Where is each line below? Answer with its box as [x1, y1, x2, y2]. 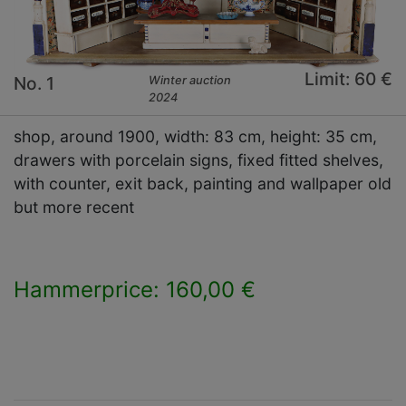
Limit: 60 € [304, 68, 392, 91]
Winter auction [149, 73, 232, 88]
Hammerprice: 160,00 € [14, 276, 256, 304]
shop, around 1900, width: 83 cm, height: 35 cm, [14, 127, 377, 147]
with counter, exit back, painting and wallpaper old [14, 174, 391, 194]
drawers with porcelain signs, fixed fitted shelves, [14, 150, 383, 170]
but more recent [14, 198, 134, 217]
